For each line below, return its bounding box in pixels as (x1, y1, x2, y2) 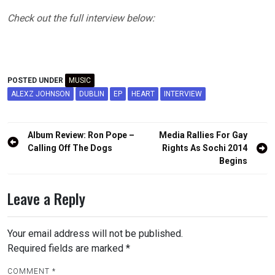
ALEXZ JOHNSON (11, 89, 70, 98)
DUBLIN (79, 89, 104, 98)
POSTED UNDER (7, 76, 65, 85)
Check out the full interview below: (7, 12, 155, 24)
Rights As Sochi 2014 (162, 142, 247, 153)
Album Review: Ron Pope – (28, 130, 134, 140)
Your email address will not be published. (7, 227, 183, 239)
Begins (219, 155, 247, 166)
